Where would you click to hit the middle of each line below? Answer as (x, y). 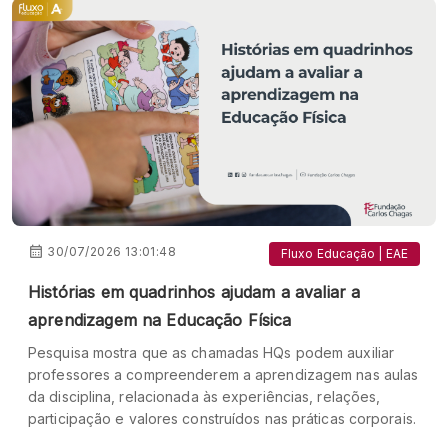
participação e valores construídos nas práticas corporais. (222, 418)
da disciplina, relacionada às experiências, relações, (204, 396)
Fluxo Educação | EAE (344, 253)
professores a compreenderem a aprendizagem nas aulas (223, 374)
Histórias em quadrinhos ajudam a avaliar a (194, 291)
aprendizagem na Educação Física (160, 319)
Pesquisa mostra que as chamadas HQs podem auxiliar (211, 352)
